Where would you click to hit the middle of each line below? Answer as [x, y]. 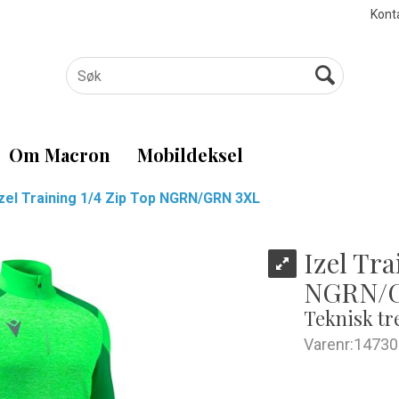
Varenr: [329, 344]
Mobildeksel [190, 155]
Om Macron [60, 155]
